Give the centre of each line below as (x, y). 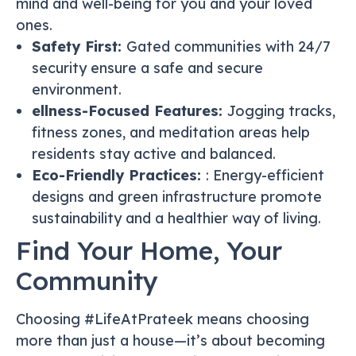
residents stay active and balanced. (154, 154)
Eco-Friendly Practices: (119, 176)
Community (87, 281)
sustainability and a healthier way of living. (176, 219)
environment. (77, 90)
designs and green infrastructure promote (177, 197)
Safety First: (79, 47)
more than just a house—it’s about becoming (170, 341)
